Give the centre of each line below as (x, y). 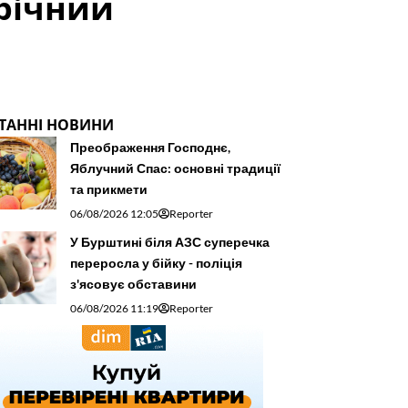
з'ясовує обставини (133, 283)
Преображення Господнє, (150, 147)
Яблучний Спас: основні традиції (175, 168)
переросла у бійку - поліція (156, 262)
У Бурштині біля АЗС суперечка (170, 241)
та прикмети (109, 189)
